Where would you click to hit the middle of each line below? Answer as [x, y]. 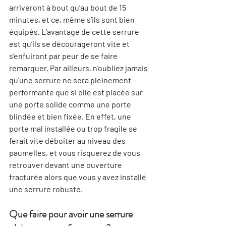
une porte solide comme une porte [71, 104]
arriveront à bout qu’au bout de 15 [68, 7]
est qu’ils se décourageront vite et [70, 44]
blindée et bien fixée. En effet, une [71, 116]
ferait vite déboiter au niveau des [68, 140]
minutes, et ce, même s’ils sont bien [73, 19]
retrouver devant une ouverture [66, 165]
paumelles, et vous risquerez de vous [75, 153]
